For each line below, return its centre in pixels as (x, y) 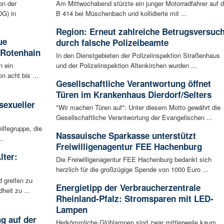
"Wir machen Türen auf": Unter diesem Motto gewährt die (138, 107)
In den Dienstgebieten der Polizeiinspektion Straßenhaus (138, 55)
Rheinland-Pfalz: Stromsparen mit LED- (134, 199)
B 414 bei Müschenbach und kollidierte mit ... (121, 13)
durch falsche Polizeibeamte (112, 43)
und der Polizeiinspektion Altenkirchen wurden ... (126, 65)
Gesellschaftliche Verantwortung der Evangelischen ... (134, 117)
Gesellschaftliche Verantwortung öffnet (133, 84)
